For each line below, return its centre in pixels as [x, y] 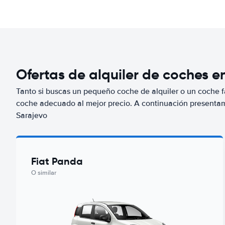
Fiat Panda [57, 161]
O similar [44, 173]
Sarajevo [32, 116]
